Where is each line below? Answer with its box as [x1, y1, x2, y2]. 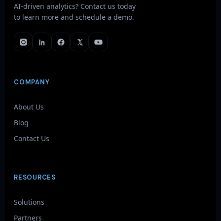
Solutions [14, 197, 44, 207]
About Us [14, 102, 44, 111]
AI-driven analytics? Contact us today [14, 1, 136, 11]
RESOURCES [14, 173, 56, 182]
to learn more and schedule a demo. [14, 12, 134, 22]
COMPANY [14, 78, 50, 86]
